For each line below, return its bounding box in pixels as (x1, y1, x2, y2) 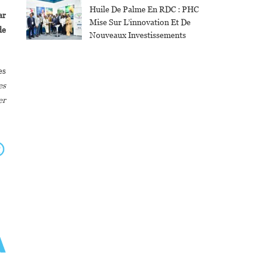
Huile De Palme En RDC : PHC (89, 5, 199, 15)
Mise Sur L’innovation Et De (89, 18, 191, 27)
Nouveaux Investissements (89, 30, 186, 40)
